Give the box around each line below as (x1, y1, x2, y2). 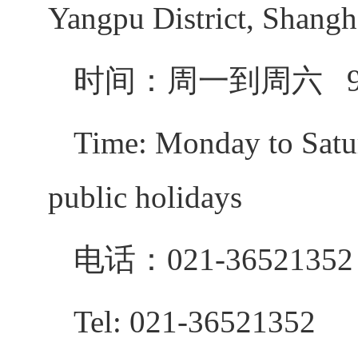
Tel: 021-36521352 (74, 304, 316, 339)
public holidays (48, 180, 242, 214)
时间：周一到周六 (74, 63, 347, 97)
